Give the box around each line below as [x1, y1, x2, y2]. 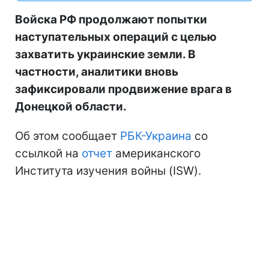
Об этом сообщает [15, 128, 120, 143]
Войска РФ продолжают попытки [15, 12, 207, 26]
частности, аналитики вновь [15, 64, 178, 79]
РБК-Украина [120, 128, 192, 143]
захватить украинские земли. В [15, 47, 196, 61]
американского [112, 146, 201, 160]
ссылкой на [15, 146, 82, 160]
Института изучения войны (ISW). [15, 163, 201, 178]
